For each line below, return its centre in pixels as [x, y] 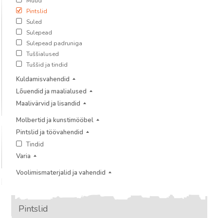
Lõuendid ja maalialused [51, 91]
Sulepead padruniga [54, 43]
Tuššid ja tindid [47, 65]
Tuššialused [42, 54]
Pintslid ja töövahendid [49, 132]
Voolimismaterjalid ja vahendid [61, 173]
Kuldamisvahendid [43, 79]
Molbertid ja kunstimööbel [54, 120]
